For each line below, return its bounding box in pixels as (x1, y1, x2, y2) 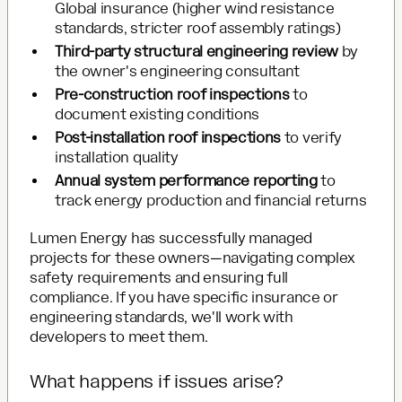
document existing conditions (55, 105, 260, 123)
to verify (281, 128, 342, 146)
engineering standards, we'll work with (30, 308, 293, 326)
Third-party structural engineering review (55, 42, 338, 60)
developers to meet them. (30, 328, 208, 345)
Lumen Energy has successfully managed (30, 229, 313, 247)
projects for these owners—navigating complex (30, 249, 355, 267)
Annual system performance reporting (55, 171, 318, 189)
